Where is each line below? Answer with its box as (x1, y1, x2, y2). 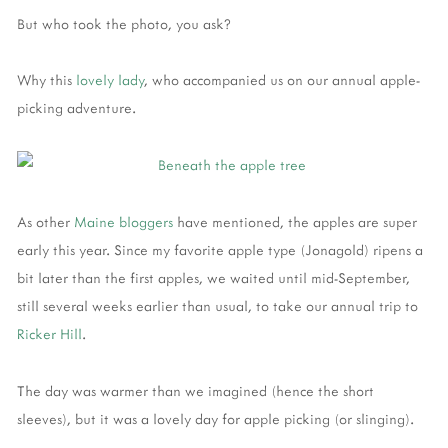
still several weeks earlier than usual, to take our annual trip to (17, 296, 418, 316)
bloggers (119, 212, 173, 232)
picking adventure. (17, 98, 136, 118)
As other (17, 212, 74, 232)
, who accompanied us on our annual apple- (144, 70, 420, 90)
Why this (17, 70, 76, 90)
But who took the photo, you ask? (17, 13, 231, 33)
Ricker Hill (17, 324, 82, 344)
